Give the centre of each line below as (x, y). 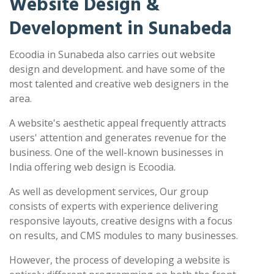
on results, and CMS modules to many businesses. (124, 236)
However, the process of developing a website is (120, 260)
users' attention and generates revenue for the (118, 138)
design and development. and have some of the (117, 69)
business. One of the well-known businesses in (116, 153)
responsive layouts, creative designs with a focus (121, 221)
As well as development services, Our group (109, 192)
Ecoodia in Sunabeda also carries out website (112, 55)
